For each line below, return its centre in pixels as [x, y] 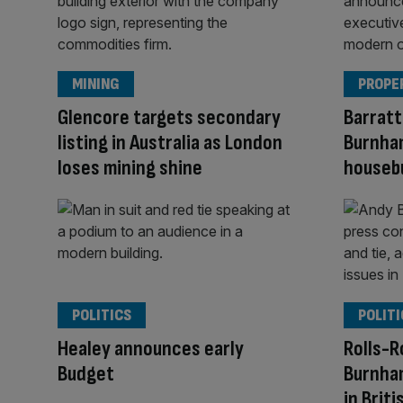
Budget [86, 373]
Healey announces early [151, 348]
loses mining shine [130, 168]
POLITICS [102, 315]
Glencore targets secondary [169, 118]
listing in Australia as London [170, 143]
